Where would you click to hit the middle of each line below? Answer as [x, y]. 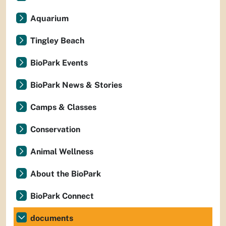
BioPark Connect [62, 196]
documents [52, 218]
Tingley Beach [57, 41]
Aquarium [49, 18]
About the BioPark [66, 174]
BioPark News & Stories [76, 85]
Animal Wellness [62, 152]
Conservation [55, 129]
